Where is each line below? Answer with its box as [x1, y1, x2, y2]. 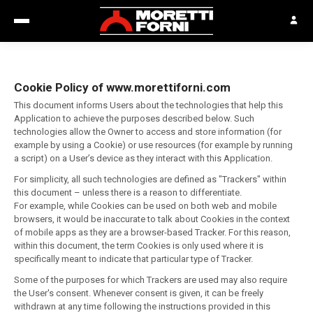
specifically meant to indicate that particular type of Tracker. [14, 254, 253, 264]
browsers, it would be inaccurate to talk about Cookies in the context [14, 214, 290, 224]
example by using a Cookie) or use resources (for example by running [14, 140, 293, 150]
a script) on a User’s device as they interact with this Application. [14, 153, 272, 163]
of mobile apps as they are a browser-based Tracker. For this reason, [14, 227, 291, 238]
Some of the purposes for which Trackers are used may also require [14, 275, 287, 285]
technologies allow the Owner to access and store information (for [14, 126, 282, 137]
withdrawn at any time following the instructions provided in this [14, 301, 270, 312]
